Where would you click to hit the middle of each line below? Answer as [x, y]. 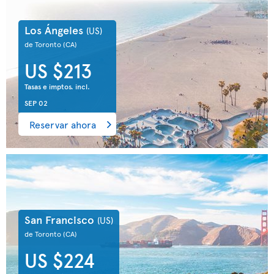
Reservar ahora [63, 124]
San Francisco [61, 219]
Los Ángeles [55, 30]
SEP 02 [36, 103]
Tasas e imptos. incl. [57, 87]
